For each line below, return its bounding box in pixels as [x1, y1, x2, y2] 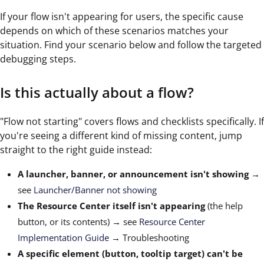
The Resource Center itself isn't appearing [18, 200, 205, 212]
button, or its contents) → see [18, 216, 139, 228]
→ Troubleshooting [109, 232, 189, 244]
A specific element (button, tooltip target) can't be [18, 247, 243, 260]
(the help [205, 200, 243, 212]
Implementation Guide [18, 232, 109, 244]
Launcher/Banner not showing [34, 184, 157, 196]
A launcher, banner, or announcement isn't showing [18, 168, 249, 180]
